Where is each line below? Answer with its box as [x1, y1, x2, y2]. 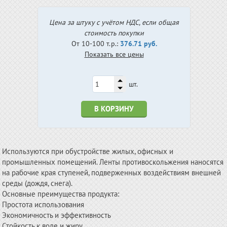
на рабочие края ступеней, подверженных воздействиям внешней [2, 168, 221, 177]
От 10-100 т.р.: [71, 39, 120, 48]
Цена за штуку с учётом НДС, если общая [49, 18, 179, 27]
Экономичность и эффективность [2, 210, 111, 220]
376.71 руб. [120, 39, 157, 48]
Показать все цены [84, 50, 144, 59]
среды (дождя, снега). [2, 178, 73, 188]
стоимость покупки [84, 28, 144, 37]
